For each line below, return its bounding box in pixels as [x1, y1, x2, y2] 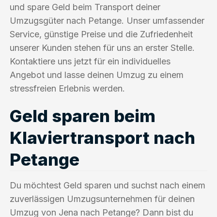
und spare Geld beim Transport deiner [10, 1, 160, 12]
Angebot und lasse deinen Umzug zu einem [10, 69, 184, 80]
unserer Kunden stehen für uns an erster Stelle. [10, 42, 195, 53]
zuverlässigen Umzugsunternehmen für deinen [10, 193, 195, 204]
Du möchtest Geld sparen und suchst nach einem [10, 180, 205, 190]
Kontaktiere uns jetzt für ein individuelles [10, 56, 170, 66]
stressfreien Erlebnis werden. [10, 83, 125, 93]
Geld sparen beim [10, 105, 155, 126]
